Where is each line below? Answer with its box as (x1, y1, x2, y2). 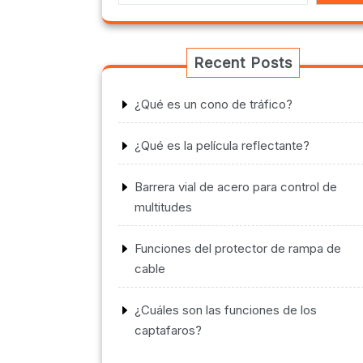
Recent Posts (194, 54, 293, 72)
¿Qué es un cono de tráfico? (135, 96, 293, 113)
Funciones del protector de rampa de (135, 241, 341, 257)
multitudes (135, 199, 192, 216)
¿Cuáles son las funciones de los (135, 302, 317, 318)
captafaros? (135, 322, 202, 339)
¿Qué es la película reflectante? (135, 138, 310, 154)
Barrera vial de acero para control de (135, 179, 337, 195)
